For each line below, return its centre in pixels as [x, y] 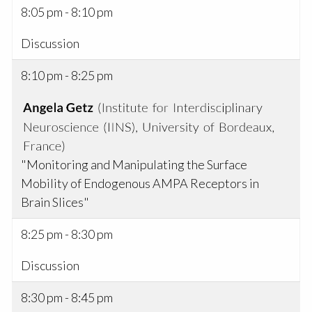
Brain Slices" [55, 202]
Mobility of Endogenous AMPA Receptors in [140, 183]
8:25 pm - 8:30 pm [67, 234]
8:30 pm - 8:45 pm [67, 298]
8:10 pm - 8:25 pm [67, 76]
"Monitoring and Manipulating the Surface [134, 164]
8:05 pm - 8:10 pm [67, 12]
